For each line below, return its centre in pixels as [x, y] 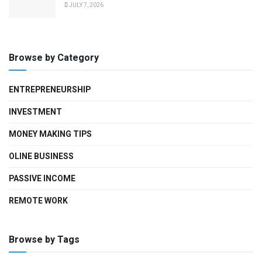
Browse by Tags [44, 240]
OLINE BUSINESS [41, 157]
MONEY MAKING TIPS [50, 135]
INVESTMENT [35, 112]
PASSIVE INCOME [42, 179]
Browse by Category [54, 58]
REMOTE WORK [38, 201]
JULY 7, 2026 [86, 6]
